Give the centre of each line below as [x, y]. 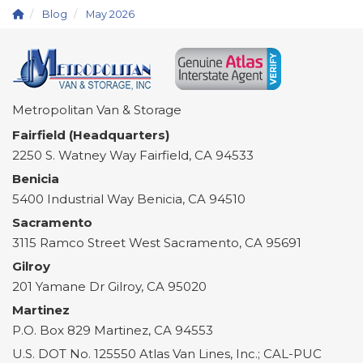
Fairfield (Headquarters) [91, 135]
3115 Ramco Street [70, 243]
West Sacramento [184, 243]
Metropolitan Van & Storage [97, 110]
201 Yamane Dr [60, 286]
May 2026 [110, 14]
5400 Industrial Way [75, 199]
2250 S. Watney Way [76, 155]
